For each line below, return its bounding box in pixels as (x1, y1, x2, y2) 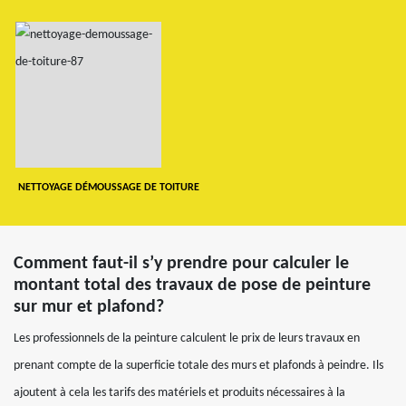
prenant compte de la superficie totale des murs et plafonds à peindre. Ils (14, 358, 383, 372)
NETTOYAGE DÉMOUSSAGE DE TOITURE (17, 181, 199, 193)
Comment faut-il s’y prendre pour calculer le (14, 254, 349, 273)
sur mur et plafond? (14, 297, 164, 316)
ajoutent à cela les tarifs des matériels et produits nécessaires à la (14, 385, 345, 400)
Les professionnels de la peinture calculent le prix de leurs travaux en (14, 331, 360, 345)
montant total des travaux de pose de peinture (14, 275, 371, 295)
